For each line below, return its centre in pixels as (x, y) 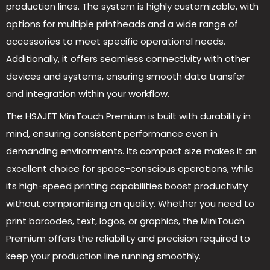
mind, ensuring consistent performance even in (112, 133)
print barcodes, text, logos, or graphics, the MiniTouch (125, 221)
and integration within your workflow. (88, 93)
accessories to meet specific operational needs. (116, 41)
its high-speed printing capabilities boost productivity (127, 186)
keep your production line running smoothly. (103, 256)
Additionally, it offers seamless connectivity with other (128, 58)
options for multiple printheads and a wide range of (122, 24)
